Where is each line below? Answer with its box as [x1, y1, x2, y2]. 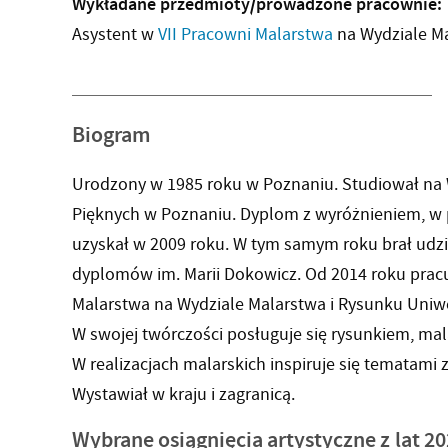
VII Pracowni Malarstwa [158, 23, 333, 47]
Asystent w [72, 23, 158, 47]
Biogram [72, 121, 151, 150]
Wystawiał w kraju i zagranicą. [72, 382, 295, 406]
